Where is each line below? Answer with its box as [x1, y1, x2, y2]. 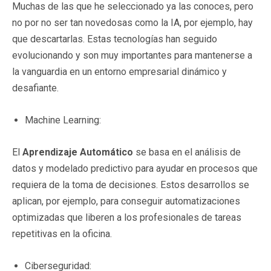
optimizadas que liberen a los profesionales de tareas [12, 211, 241, 223]
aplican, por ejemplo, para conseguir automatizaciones [12, 195, 240, 207]
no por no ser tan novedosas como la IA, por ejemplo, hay [12, 16, 253, 28]
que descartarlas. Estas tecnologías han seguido [12, 33, 217, 45]
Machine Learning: [25, 114, 101, 126]
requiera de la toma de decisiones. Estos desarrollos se [12, 178, 249, 191]
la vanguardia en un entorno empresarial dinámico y [12, 65, 227, 77]
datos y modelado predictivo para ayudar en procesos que [12, 162, 258, 174]
